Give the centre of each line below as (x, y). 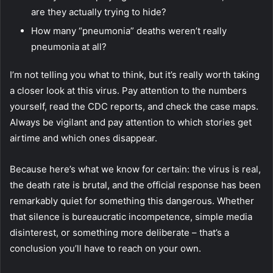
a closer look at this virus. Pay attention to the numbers (128, 90)
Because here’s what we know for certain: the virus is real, (135, 169)
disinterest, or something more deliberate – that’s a (119, 232)
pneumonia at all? (69, 46)
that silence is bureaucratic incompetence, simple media (131, 216)
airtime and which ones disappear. (83, 138)
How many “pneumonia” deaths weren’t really (129, 30)
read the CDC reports (96, 106)
